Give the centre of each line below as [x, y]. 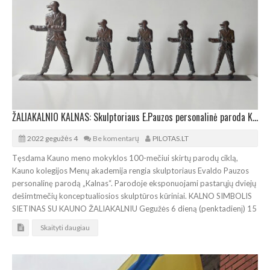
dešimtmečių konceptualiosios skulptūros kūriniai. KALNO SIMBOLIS [132, 196]
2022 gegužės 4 [52, 138]
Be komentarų [116, 138]
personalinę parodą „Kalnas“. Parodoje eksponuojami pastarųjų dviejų [134, 183]
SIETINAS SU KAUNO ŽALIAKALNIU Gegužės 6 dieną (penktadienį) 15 [134, 208]
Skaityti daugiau [65, 227]
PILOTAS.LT [171, 138]
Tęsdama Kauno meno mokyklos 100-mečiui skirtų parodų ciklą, [125, 158]
